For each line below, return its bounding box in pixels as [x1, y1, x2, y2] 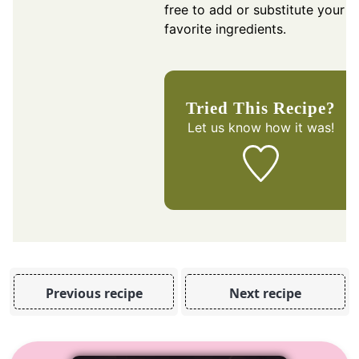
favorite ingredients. [164, 21, 286, 38]
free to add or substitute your [164, 2, 345, 18]
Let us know [187, 119, 261, 136]
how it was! [260, 119, 334, 136]
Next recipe [228, 284, 301, 302]
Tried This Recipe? [196, 99, 337, 118]
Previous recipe [45, 284, 143, 302]
